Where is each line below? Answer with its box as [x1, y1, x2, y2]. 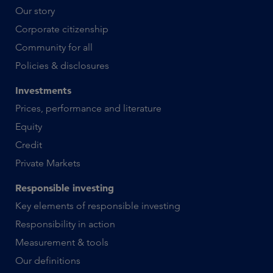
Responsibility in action [15, 218, 115, 230]
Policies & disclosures [15, 60, 109, 72]
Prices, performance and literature [15, 102, 161, 115]
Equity [15, 121, 42, 133]
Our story [15, 5, 55, 17]
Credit [15, 139, 42, 151]
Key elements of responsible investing [15, 200, 180, 212]
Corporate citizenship [15, 23, 108, 35]
